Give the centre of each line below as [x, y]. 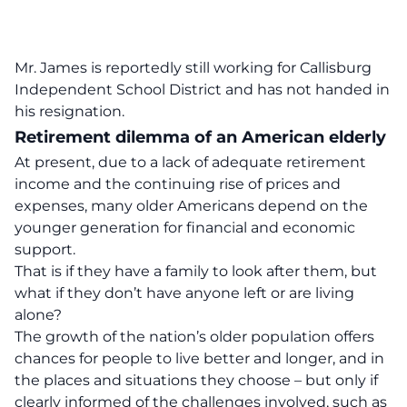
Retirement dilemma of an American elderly [200, 137]
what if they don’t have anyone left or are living [184, 293]
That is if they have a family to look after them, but [196, 271]
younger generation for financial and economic [185, 228]
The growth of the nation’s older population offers [194, 337]
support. [45, 249]
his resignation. [69, 111]
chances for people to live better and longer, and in [199, 358]
